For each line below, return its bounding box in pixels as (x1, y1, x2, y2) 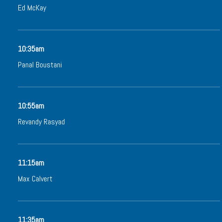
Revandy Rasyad (18, 116, 65, 127)
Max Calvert (18, 173, 53, 184)
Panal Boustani (18, 59, 62, 70)
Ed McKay (18, 2, 46, 13)
